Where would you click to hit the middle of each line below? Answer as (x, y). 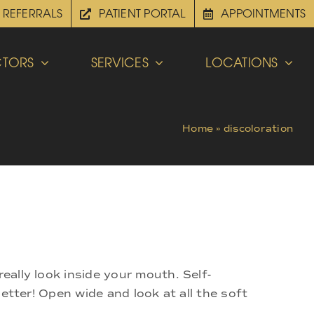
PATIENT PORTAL (142, 13)
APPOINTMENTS (264, 13)
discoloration (258, 128)
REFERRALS (32, 13)
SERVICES (120, 62)
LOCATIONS (242, 62)
